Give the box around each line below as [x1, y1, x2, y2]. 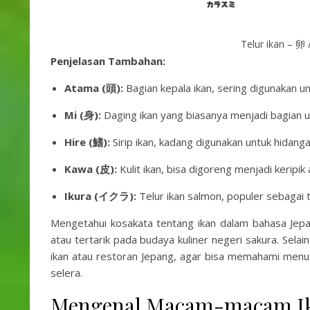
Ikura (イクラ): [64, 189, 136, 203]
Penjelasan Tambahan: [51, 54, 165, 68]
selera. [51, 266, 82, 280]
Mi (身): [64, 108, 104, 122]
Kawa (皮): [64, 162, 117, 176]
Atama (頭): [64, 81, 123, 95]
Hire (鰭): [64, 135, 113, 149]
